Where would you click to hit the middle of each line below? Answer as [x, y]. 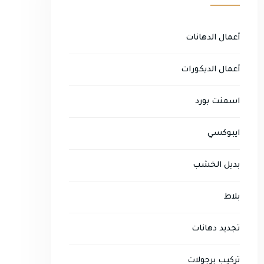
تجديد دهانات [216, 229]
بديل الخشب [216, 165]
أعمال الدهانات [213, 38]
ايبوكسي [224, 133]
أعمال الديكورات [210, 70]
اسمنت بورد [217, 102]
